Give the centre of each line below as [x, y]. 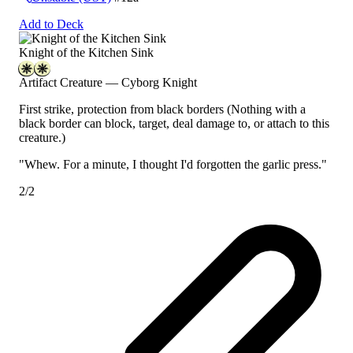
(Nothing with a [266, 110]
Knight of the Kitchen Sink [86, 53]
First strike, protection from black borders [123, 110]
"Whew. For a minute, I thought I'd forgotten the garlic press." [173, 165]
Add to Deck [51, 24]
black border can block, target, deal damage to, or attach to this [174, 124]
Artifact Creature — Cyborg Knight [108, 83]
